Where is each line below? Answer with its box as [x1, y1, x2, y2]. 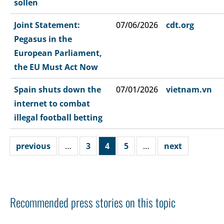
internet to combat [14, 97, 90, 109]
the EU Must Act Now [14, 61, 98, 72]
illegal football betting [14, 111, 102, 123]
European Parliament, [14, 47, 102, 58]
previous [16, 140, 50, 151]
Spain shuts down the [14, 83, 101, 95]
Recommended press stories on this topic [10, 193, 175, 211]
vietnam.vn [166, 83, 212, 95]
